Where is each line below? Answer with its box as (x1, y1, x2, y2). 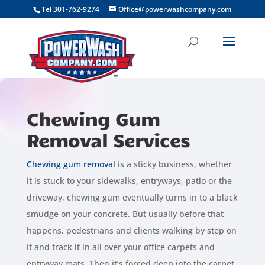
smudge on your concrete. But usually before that (26, 208, 224, 219)
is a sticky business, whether (115, 159, 232, 170)
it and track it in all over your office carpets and (26, 241, 215, 253)
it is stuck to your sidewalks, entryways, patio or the (26, 175, 232, 186)
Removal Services (26, 128, 190, 151)
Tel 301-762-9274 (41, 4, 100, 14)
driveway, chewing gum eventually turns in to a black (26, 192, 238, 203)
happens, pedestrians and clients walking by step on (26, 225, 237, 236)
